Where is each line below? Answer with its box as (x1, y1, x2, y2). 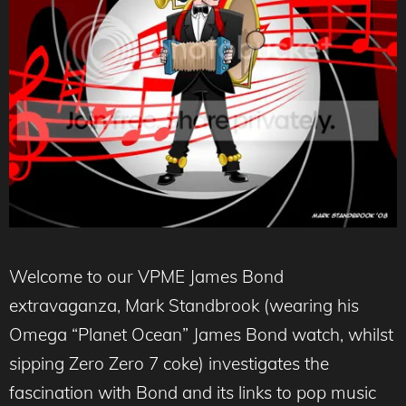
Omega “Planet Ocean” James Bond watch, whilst (9, 323, 393, 345)
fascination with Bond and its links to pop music (9, 381, 376, 403)
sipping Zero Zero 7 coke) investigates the (9, 352, 329, 374)
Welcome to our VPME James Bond (9, 265, 284, 287)
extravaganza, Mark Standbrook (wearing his (9, 294, 359, 316)
